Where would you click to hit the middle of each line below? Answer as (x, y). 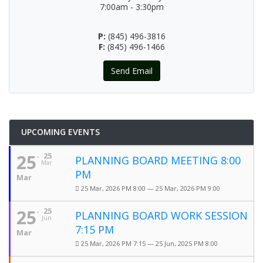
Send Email (131, 71)
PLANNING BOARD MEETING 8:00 (158, 160)
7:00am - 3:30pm (131, 7)
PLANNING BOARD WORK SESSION (161, 215)
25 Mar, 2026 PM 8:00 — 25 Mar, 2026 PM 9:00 (151, 188)
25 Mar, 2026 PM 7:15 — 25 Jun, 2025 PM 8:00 (149, 243)
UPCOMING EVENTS (60, 132)
